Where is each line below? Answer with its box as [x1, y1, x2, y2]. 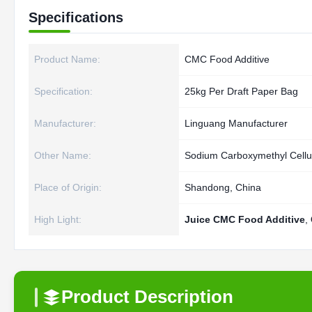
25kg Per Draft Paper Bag [185, 86, 298, 97]
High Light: [34, 214, 81, 225]
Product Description [61, 286, 233, 307]
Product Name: [34, 54, 100, 65]
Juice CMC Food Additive [185, 214, 305, 225]
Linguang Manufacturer [185, 118, 288, 129]
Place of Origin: [34, 182, 102, 193]
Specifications [29, 10, 123, 25]
